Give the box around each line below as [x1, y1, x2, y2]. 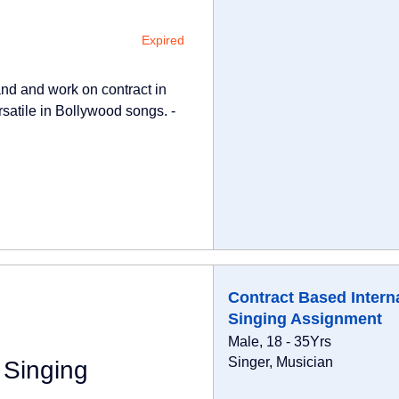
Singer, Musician [227, 354, 333, 370]
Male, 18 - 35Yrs [227, 334, 331, 349]
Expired [141, 33, 184, 47]
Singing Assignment [227, 310, 382, 328]
